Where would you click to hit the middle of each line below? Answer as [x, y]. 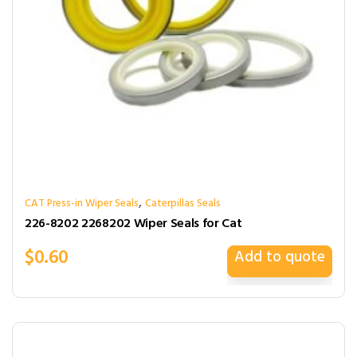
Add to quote [280, 257]
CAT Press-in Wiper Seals [82, 204]
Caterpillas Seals [183, 204]
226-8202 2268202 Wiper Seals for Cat [133, 224]
